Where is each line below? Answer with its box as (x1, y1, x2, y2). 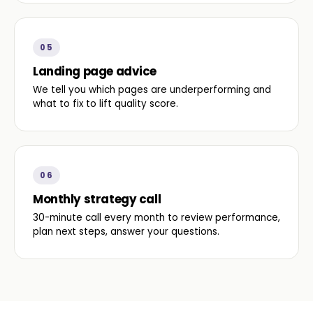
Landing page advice (33, 63, 157, 80)
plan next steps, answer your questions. (33, 225, 219, 238)
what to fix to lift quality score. (33, 97, 178, 110)
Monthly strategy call (33, 191, 161, 208)
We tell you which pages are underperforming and (33, 83, 271, 96)
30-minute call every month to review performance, (33, 211, 280, 224)
